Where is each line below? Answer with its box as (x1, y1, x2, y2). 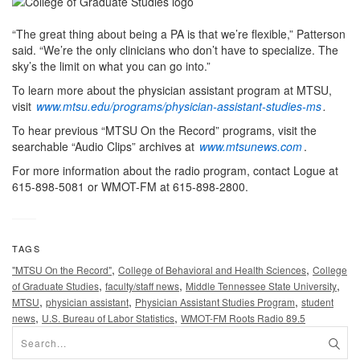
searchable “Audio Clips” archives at (12, 137, 198, 154)
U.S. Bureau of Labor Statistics (42, 310, 174, 325)
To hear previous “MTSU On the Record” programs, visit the (12, 121, 317, 138)
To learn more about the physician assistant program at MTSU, (12, 81, 332, 98)
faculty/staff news (105, 278, 179, 292)
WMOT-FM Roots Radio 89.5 (181, 310, 305, 325)
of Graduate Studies (12, 278, 99, 292)
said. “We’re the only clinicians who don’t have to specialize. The (12, 41, 338, 58)
